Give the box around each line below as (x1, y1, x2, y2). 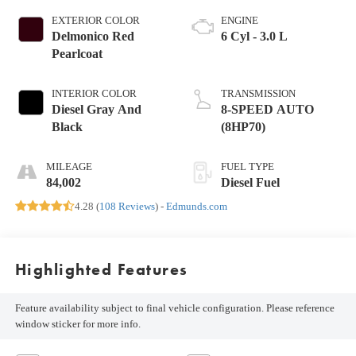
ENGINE (221, 14, 258, 26)
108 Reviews (99, 199, 155, 212)
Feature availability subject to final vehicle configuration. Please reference (14, 302, 335, 315)
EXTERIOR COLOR (51, 14, 140, 26)
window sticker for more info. (14, 318, 141, 331)
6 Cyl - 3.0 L (221, 29, 288, 43)
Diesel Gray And (51, 102, 141, 116)
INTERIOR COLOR (51, 87, 137, 99)
